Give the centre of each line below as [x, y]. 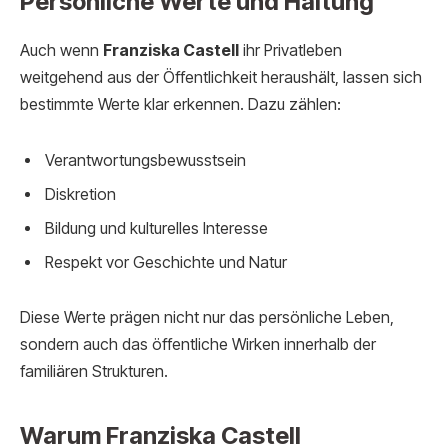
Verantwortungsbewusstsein [145, 160]
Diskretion [80, 194]
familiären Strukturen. [94, 372]
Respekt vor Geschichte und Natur [166, 262]
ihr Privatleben [290, 51]
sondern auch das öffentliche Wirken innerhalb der [198, 345]
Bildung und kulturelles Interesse [156, 228]
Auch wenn [61, 51]
